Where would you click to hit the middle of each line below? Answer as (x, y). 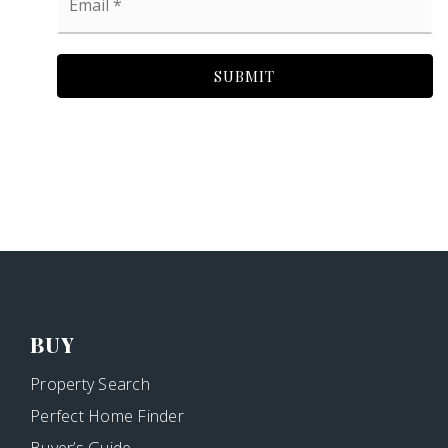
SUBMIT (245, 76)
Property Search (90, 384)
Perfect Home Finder (107, 416)
